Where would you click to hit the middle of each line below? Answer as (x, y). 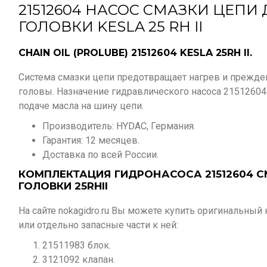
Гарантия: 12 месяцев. (91, 140)
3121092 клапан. (79, 260)
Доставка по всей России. (100, 155)
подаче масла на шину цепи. (82, 106)
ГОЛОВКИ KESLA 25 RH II (111, 27)
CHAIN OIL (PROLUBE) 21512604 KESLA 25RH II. (135, 53)
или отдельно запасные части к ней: (98, 225)
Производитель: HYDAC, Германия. (119, 126)
